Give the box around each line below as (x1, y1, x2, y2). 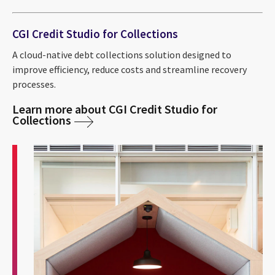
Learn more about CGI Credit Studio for (12, 101, 217, 117)
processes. (12, 77, 56, 90)
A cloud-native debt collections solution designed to (12, 48, 231, 61)
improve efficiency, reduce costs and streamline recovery (12, 63, 247, 76)
